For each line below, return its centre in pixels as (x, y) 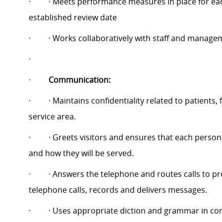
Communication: (80, 80)
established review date (73, 18)
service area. (52, 117)
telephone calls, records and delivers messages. (118, 190)
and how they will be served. (81, 153)
